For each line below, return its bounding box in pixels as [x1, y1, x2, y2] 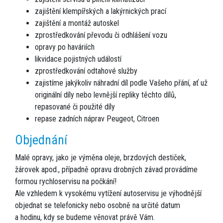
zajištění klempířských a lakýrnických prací [35, 6, 166, 16]
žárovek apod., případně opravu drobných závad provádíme [15, 165, 198, 175]
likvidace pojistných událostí [35, 54, 121, 64]
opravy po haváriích [35, 42, 95, 52]
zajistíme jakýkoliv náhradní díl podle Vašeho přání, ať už [35, 78, 208, 88]
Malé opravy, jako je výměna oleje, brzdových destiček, [15, 153, 186, 163]
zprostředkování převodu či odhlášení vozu [35, 30, 167, 40]
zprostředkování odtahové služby [35, 66, 137, 76]
